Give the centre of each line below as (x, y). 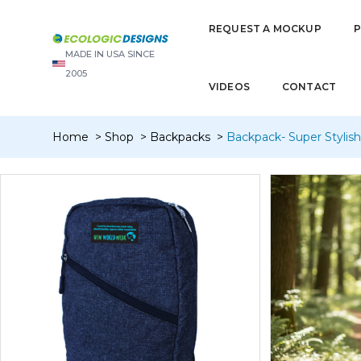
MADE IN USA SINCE (110, 54)
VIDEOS (229, 87)
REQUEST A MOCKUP (265, 29)
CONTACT (309, 87)
